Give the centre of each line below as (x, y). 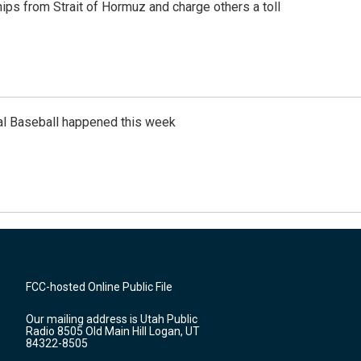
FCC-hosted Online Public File (99, 287)
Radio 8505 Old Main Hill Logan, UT (113, 331)
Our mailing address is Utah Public (112, 319)
